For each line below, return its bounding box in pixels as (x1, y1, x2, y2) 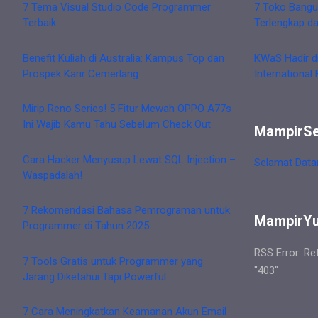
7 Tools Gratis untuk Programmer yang (23, 254, 203, 268)
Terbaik (23, 16, 56, 30)
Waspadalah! (23, 168, 82, 182)
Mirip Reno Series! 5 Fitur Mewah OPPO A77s (23, 102, 231, 116)
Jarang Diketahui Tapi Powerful (23, 270, 166, 283)
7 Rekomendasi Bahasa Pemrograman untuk (23, 204, 230, 217)
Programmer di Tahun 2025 (23, 219, 149, 233)
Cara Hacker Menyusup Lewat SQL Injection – (23, 153, 236, 166)
